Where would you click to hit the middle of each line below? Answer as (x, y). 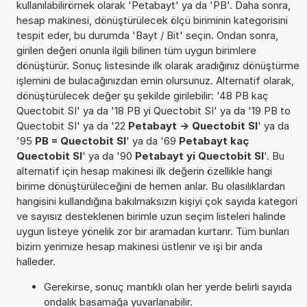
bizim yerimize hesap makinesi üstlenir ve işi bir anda (139, 246)
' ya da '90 (108, 156)
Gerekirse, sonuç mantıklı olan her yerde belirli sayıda (168, 286)
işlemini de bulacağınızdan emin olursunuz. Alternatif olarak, (155, 80)
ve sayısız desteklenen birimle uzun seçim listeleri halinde (151, 216)
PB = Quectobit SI (80, 140)
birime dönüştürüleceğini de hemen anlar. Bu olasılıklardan (150, 186)
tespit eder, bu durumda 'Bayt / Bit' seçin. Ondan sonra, (147, 35)
